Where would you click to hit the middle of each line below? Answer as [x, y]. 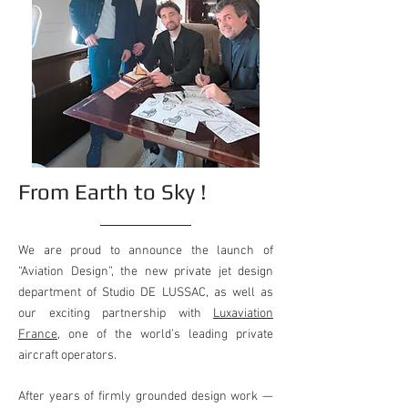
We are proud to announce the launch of [146, 251]
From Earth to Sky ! [112, 192]
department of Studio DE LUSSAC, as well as [146, 293]
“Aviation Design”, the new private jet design [146, 272]
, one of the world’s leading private [165, 335]
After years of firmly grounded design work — [146, 397]
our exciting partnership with [116, 314]
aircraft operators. [67, 356]
